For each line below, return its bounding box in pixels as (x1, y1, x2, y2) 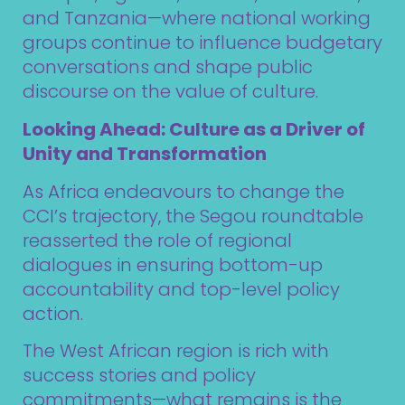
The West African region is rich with (23, 338, 329, 364)
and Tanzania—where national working (23, 5, 371, 32)
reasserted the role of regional (23, 227, 292, 253)
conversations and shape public (23, 54, 313, 80)
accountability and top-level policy (23, 276, 340, 302)
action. (23, 300, 83, 326)
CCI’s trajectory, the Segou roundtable (23, 202, 363, 229)
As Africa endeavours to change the (23, 178, 344, 204)
